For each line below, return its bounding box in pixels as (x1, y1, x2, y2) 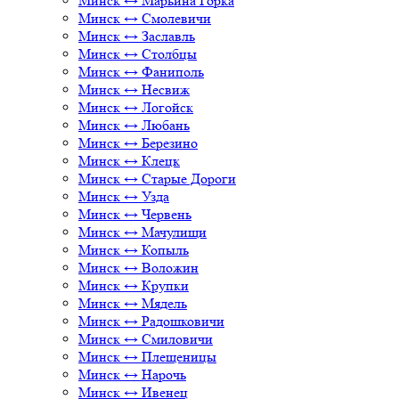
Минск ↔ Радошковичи (78, 313, 224, 330)
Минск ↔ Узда (78, 188, 169, 205)
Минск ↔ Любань (78, 117, 190, 134)
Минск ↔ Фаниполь (78, 63, 204, 80)
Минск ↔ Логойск (78, 99, 193, 116)
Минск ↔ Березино (78, 134, 198, 151)
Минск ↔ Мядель (78, 295, 187, 312)
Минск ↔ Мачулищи (78, 224, 207, 240)
